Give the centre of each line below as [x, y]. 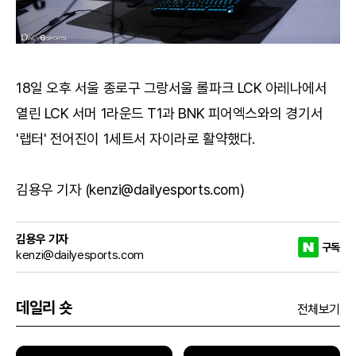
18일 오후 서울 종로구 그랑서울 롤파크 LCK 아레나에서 [172, 87]
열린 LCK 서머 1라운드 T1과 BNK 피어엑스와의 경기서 [170, 113]
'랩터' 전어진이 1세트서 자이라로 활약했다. [135, 138]
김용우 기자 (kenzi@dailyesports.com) [130, 189]
